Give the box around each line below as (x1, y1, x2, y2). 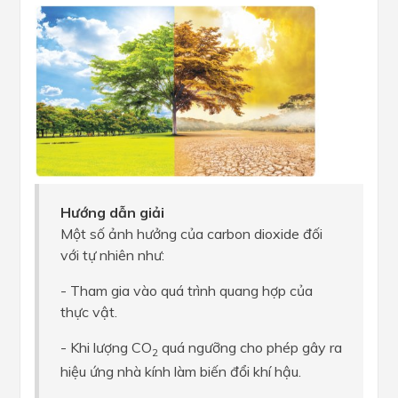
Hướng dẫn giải (60, 203, 164, 222)
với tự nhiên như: (60, 246, 164, 265)
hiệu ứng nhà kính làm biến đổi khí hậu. (60, 362, 301, 381)
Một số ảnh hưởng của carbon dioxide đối (60, 225, 322, 243)
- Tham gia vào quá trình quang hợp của (60, 282, 313, 300)
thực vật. (60, 303, 117, 322)
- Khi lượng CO (60, 338, 152, 357)
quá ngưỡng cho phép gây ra (158, 338, 342, 357)
